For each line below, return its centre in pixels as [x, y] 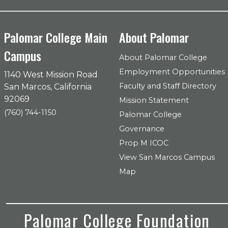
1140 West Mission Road [51, 75]
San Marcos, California [48, 87]
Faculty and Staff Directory [168, 86]
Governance [142, 129]
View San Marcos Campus [167, 157]
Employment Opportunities [172, 72]
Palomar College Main [56, 37]
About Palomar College [163, 58]
